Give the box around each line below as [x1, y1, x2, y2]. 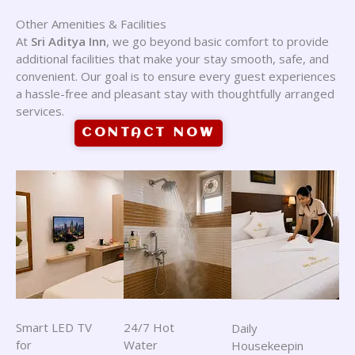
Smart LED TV [16, 319, 92, 336]
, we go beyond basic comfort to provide [106, 33, 329, 50]
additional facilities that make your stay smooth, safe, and [16, 51, 329, 67]
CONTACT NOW [82, 126, 216, 140]
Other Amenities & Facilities [16, 16, 166, 32]
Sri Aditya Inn [31, 33, 106, 50]
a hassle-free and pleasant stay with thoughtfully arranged [16, 86, 334, 102]
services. [16, 103, 64, 120]
